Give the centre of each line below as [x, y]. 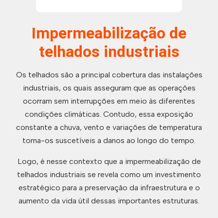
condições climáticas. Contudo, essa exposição [109, 114]
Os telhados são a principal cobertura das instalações [109, 75]
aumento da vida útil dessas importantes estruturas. [109, 201]
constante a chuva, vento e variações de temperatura [109, 127]
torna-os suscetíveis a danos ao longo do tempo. [109, 140]
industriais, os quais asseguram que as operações [109, 88]
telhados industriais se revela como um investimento [109, 174]
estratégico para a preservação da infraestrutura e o [109, 188]
